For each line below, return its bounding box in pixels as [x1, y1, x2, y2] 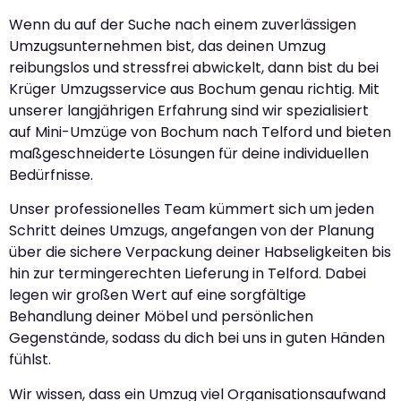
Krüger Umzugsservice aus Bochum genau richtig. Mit [9, 78, 380, 99]
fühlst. [9, 349, 51, 371]
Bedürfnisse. [9, 164, 93, 185]
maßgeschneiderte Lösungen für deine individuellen [9, 142, 369, 164]
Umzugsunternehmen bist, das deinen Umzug [9, 35, 326, 56]
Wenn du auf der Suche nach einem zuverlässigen [9, 13, 356, 35]
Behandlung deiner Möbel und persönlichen [9, 306, 313, 328]
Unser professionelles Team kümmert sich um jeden [9, 199, 374, 220]
